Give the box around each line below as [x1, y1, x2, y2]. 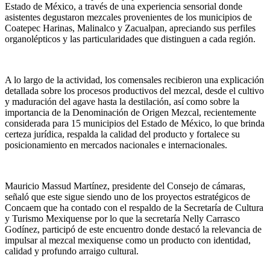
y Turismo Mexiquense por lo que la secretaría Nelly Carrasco [5, 213, 240, 224]
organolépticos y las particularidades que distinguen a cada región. [5, 33, 256, 44]
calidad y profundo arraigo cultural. [5, 245, 139, 256]
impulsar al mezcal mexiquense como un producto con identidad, [5, 234, 251, 245]
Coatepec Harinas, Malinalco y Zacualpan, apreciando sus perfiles [5, 22, 256, 33]
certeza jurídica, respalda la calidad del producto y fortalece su [5, 128, 240, 139]
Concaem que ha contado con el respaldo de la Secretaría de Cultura [5, 202, 263, 213]
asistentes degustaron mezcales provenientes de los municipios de [5, 11, 252, 22]
